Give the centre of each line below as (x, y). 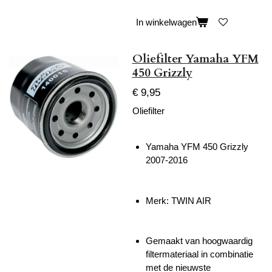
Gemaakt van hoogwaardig (199, 241)
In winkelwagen (166, 22)
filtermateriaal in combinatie (199, 254)
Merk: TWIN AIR (178, 200)
